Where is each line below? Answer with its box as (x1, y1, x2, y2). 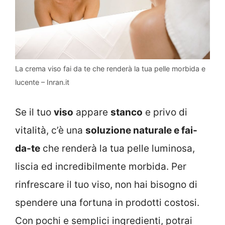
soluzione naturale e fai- (85, 124, 197, 136)
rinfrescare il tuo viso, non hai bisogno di (15, 178, 197, 190)
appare (73, 106, 110, 118)
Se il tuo (15, 106, 54, 118)
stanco (110, 106, 143, 118)
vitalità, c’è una (15, 124, 85, 136)
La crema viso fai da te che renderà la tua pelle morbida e (15, 64, 205, 73)
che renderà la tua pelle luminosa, (40, 142, 195, 154)
